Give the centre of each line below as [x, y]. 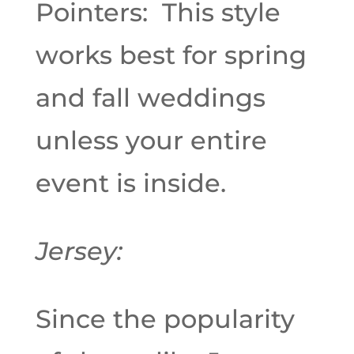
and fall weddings [150, 98]
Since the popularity [165, 319]
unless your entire [151, 140]
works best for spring [171, 55]
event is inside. [130, 183]
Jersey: [79, 251]
